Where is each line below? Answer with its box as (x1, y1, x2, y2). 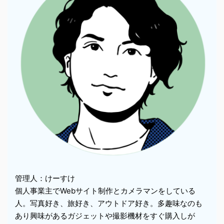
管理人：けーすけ (15, 173, 75, 183)
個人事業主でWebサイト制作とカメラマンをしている (15, 186, 195, 196)
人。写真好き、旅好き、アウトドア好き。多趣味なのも (15, 198, 202, 208)
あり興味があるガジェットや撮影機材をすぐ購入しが (15, 211, 195, 221)
